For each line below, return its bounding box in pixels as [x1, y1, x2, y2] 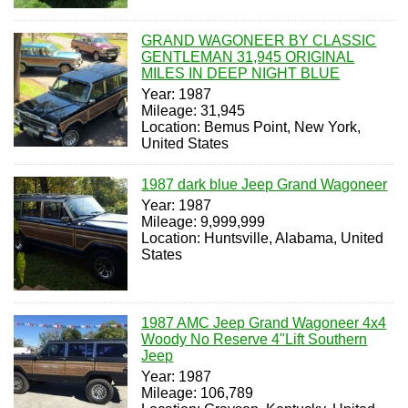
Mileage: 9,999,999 [141, 213, 266, 229]
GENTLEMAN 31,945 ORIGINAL [141, 48, 355, 65]
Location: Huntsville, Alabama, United [141, 229, 384, 246]
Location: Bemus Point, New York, [141, 118, 362, 135]
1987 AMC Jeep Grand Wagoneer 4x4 [141, 315, 387, 331]
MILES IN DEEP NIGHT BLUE [141, 65, 341, 81]
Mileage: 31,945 [141, 102, 246, 118]
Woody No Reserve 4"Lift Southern [141, 331, 368, 348]
